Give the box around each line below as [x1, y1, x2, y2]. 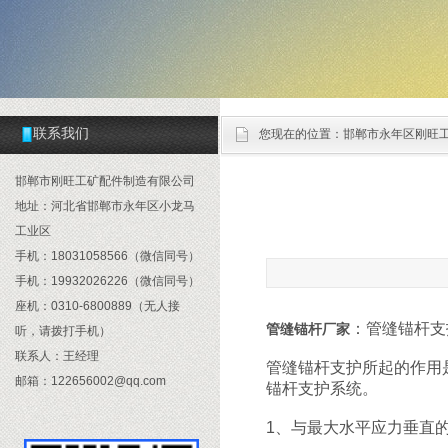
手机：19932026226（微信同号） [15, 274, 200, 288]
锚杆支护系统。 [266, 380, 378, 397]
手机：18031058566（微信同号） [15, 249, 200, 263]
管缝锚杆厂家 [266, 321, 350, 337]
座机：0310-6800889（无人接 [15, 299, 180, 313]
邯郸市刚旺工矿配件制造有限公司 [15, 174, 195, 188]
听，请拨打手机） [15, 324, 111, 338]
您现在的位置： [259, 127, 343, 141]
